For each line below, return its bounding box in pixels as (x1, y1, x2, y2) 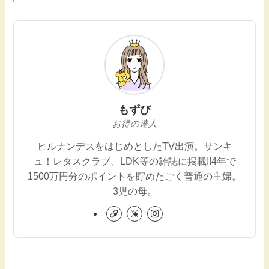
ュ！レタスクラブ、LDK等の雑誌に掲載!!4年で (33, 155, 236, 166)
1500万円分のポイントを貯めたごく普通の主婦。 (28, 170, 241, 181)
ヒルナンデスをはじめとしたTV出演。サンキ (37, 140, 232, 151)
